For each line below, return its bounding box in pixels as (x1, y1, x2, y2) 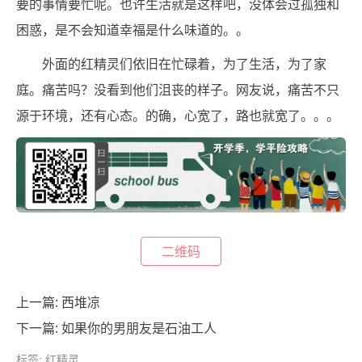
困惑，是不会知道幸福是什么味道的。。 (16, 23, 249, 37)
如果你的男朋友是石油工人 (61, 321, 217, 335)
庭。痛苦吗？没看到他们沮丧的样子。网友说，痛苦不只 (16, 82, 339, 97)
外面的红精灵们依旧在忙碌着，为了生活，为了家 (42, 57, 326, 71)
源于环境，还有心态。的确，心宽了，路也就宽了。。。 (16, 108, 339, 123)
